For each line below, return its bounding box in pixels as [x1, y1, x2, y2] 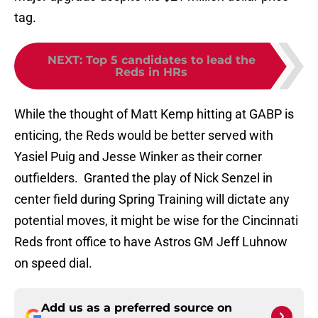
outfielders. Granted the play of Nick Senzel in [14, 170, 273, 186]
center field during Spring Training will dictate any [14, 192, 290, 207]
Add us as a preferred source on [41, 301, 232, 315]
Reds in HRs [115, 65, 187, 79]
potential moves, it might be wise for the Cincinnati [14, 213, 298, 229]
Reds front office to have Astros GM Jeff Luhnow [14, 234, 287, 250]
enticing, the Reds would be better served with [14, 128, 273, 143]
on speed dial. [14, 256, 92, 271]
